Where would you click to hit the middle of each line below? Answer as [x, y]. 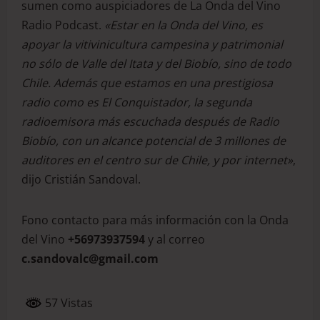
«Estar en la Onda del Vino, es [184, 25]
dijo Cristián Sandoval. [81, 179]
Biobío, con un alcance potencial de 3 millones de [154, 140]
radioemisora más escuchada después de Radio [150, 121]
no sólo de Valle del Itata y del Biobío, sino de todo [156, 63]
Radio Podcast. [63, 25]
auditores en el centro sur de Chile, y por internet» [157, 160]
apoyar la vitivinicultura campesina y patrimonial [152, 44]
